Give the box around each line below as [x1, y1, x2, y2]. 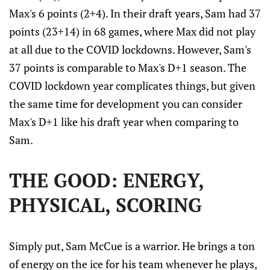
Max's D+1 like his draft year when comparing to [9, 115, 239, 129]
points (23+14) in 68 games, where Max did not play [9, 24, 256, 39]
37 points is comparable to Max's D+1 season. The [9, 60, 246, 75]
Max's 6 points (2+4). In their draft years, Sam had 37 [9, 6, 261, 20]
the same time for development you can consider [9, 96, 242, 111]
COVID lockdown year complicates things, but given [9, 78, 256, 93]
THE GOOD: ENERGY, [9, 168, 204, 193]
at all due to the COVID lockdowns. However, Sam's [9, 42, 251, 57]
